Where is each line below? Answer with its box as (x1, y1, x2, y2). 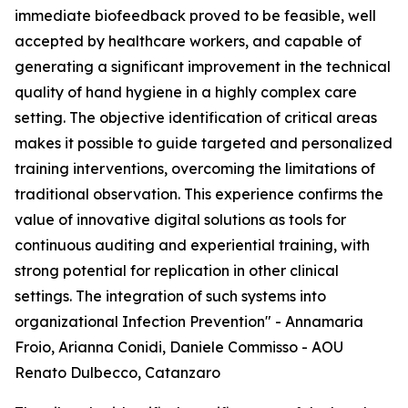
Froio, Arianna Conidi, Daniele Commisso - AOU (15, 338, 343, 357)
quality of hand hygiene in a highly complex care (15, 83, 357, 102)
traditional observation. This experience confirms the (15, 185, 383, 204)
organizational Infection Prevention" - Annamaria (15, 312, 363, 331)
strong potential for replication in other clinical (15, 261, 339, 280)
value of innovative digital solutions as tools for (15, 210, 346, 229)
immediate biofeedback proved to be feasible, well (15, 6, 376, 25)
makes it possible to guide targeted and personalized (15, 134, 393, 153)
